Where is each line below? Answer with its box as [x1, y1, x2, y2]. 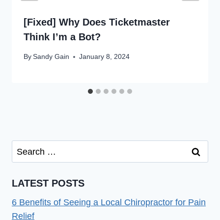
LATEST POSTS [12, 177, 84, 189]
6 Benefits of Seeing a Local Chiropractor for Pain [12, 197, 206, 207]
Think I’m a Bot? [24, 31, 101, 42]
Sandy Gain [33, 53, 70, 61]
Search [11, 142, 39, 152]
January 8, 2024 [79, 53, 130, 61]
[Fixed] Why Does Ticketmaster [24, 16, 170, 27]
